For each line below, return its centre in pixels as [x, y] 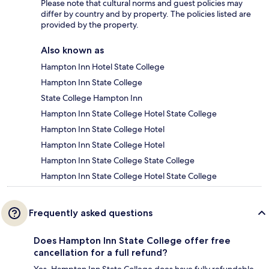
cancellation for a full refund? [101, 253]
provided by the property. [90, 25]
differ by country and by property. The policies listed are [146, 14]
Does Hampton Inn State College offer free [132, 241]
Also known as [72, 50]
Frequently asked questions [91, 213]
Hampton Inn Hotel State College [103, 67]
